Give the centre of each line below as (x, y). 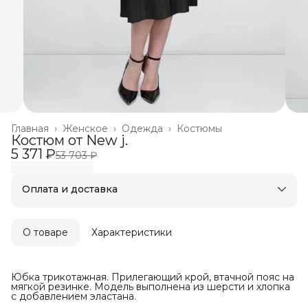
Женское (85, 129)
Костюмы (199, 129)
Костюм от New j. (69, 141)
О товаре (45, 233)
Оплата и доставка (70, 189)
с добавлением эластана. (74, 297)
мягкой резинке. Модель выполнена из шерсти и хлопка (151, 287)
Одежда (142, 129)
